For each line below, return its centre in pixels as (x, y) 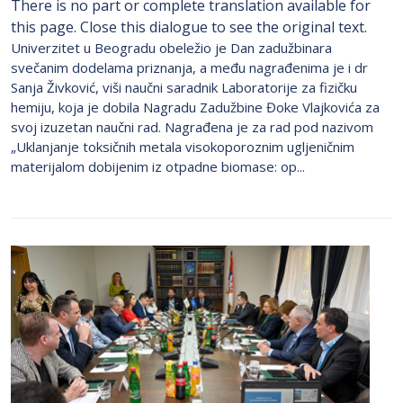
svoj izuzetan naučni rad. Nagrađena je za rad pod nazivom (192, 126)
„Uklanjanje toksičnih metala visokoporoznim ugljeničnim (183, 146)
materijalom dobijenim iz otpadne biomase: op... (158, 166)
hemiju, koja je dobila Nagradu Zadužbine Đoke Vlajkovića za (195, 107)
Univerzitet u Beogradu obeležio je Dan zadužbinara (171, 47)
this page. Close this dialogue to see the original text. (189, 27)
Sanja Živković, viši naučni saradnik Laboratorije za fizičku (184, 87)
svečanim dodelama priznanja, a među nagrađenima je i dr (189, 67)
